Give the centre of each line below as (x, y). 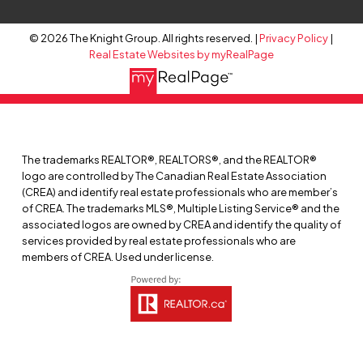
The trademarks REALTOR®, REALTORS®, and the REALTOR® (169, 160)
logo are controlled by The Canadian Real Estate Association (174, 176)
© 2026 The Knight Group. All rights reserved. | (145, 38)
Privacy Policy (294, 38)
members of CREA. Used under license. (117, 257)
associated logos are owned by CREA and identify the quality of (181, 225)
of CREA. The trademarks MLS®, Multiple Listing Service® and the (180, 209)
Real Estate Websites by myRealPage (181, 55)
